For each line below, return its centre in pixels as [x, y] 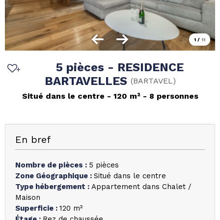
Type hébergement [51, 187]
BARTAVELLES [87, 81]
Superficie [35, 208]
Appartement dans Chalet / [141, 187]
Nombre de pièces [50, 165]
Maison [28, 197]
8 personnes [174, 96]
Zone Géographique [53, 176]
